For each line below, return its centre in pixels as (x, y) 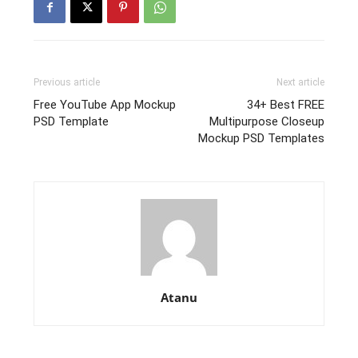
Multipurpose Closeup (267, 122)
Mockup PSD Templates (261, 139)
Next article (300, 83)
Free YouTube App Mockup (105, 105)
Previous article (67, 83)
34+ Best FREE (285, 105)
